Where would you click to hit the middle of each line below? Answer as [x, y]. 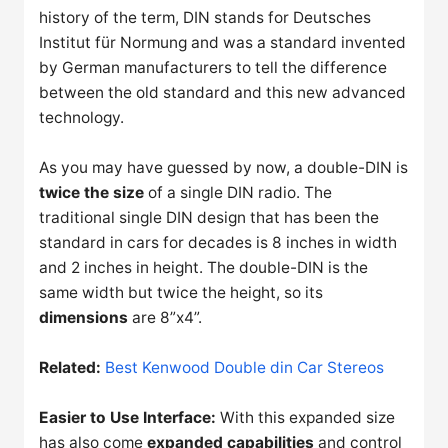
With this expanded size [306, 417]
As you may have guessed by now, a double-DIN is [224, 168]
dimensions [84, 318]
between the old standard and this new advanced [223, 93]
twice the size [92, 193]
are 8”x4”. [165, 318]
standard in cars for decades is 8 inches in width [218, 243]
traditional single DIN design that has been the [209, 218]
